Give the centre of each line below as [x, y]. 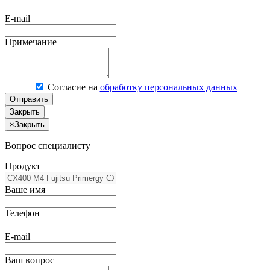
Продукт [23, 166]
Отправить [29, 99]
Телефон [22, 213]
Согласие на [74, 87]
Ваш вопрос [30, 260]
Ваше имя [25, 189]
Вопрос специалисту [48, 145]
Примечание [31, 42]
